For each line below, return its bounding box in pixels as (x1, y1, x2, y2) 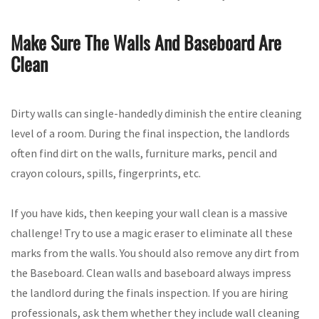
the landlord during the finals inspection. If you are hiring (11, 285, 288, 300)
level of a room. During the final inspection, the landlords (11, 125, 290, 140)
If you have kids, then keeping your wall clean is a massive (11, 205, 288, 220)
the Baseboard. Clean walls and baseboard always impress (11, 265, 291, 280)
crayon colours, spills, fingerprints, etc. (11, 165, 201, 180)
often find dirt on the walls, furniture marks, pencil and (11, 145, 277, 160)
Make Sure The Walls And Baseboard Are (11, 28, 281, 57)
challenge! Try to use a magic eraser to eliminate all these (11, 225, 293, 240)
